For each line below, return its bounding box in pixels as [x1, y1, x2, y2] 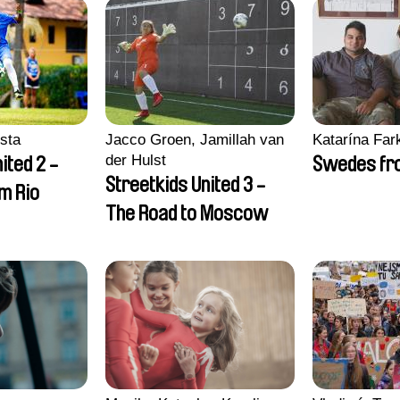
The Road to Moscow [105, 203, 268, 224]
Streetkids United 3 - [105, 174, 265, 196]
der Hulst [105, 152, 166, 169]
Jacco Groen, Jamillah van [105, 131, 284, 148]
